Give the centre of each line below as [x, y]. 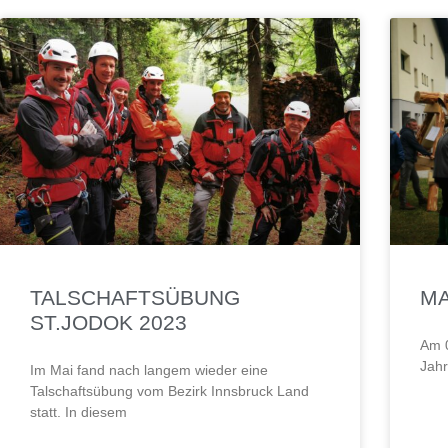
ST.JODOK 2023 [108, 323]
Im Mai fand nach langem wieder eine [149, 370]
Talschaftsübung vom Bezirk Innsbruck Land [169, 391]
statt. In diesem [78, 412]
